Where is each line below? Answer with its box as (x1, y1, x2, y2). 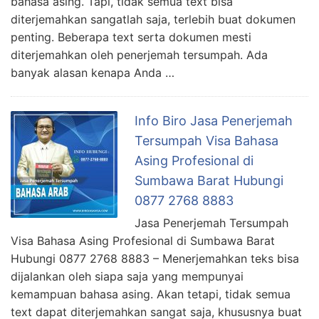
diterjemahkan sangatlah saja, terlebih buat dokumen (11, 12, 296, 27)
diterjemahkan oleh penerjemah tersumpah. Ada (11, 48, 268, 63)
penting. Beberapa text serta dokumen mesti (11, 30, 251, 45)
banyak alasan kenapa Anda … (11, 66, 174, 80)
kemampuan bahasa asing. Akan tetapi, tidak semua (11, 287, 291, 302)
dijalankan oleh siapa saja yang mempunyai (11, 269, 244, 284)
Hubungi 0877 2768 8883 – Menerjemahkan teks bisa (11, 251, 299, 266)
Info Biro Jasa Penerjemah (135, 113, 293, 129)
